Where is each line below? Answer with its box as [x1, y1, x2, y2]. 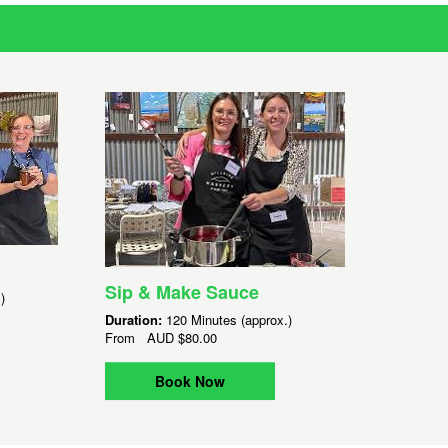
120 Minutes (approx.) [165, 309, 292, 329]
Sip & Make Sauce [104, 278, 259, 305]
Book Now [154, 370, 225, 391]
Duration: [104, 309, 166, 329]
